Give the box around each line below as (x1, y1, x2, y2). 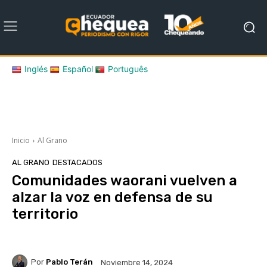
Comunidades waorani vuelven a (12, 172, 237, 189)
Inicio (12, 135, 30, 145)
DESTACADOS (52, 157, 103, 167)
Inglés (24, 63, 48, 74)
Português (108, 63, 148, 74)
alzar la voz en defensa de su (12, 188, 213, 206)
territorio (12, 205, 78, 222)
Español (63, 63, 93, 74)
